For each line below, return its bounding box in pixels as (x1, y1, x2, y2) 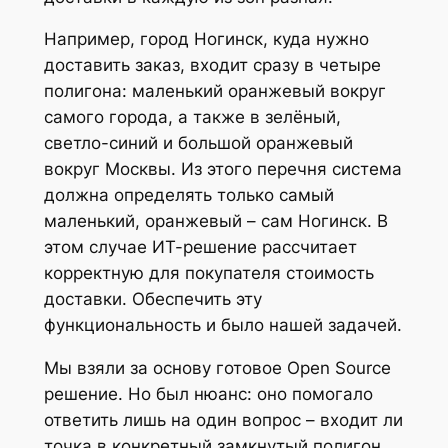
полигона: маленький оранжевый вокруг (43, 81, 386, 102)
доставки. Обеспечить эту (43, 289, 262, 310)
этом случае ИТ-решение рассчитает (43, 237, 357, 258)
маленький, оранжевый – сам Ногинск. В (43, 211, 388, 232)
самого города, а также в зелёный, (43, 107, 341, 128)
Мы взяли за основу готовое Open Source (43, 358, 391, 379)
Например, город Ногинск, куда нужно (43, 29, 369, 50)
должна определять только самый (43, 185, 334, 206)
